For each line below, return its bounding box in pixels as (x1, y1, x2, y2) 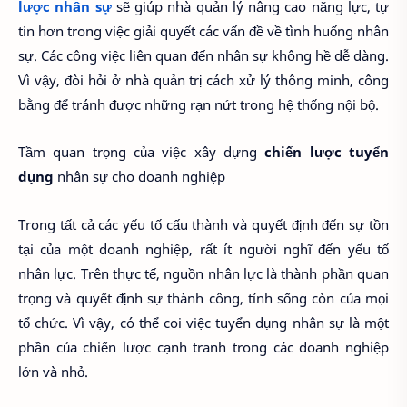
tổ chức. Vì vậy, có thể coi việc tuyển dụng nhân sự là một (18, 313, 389, 332)
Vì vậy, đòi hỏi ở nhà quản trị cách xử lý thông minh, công (18, 70, 389, 89)
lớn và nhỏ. (18, 362, 92, 381)
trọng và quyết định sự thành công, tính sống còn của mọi (18, 288, 389, 307)
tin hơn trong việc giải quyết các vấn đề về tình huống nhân (18, 21, 389, 40)
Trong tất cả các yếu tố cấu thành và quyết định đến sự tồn (18, 214, 389, 233)
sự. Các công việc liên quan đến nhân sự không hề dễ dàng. (18, 45, 389, 65)
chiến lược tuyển (264, 143, 390, 162)
